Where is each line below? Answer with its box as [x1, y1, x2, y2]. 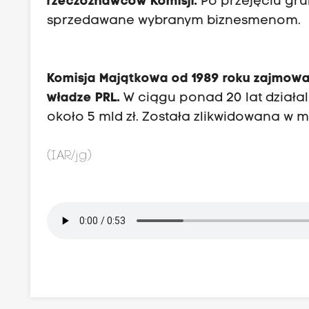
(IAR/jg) [47, 150, 92, 163]
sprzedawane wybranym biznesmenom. [47, 14, 301, 28]
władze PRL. [47, 92, 121, 106]
